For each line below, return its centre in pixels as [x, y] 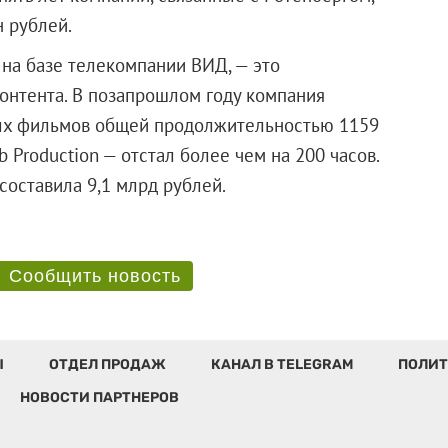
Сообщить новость [94, 275]
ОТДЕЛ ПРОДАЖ [107, 364]
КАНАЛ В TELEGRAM [281, 364]
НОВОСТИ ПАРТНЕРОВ [99, 397]
